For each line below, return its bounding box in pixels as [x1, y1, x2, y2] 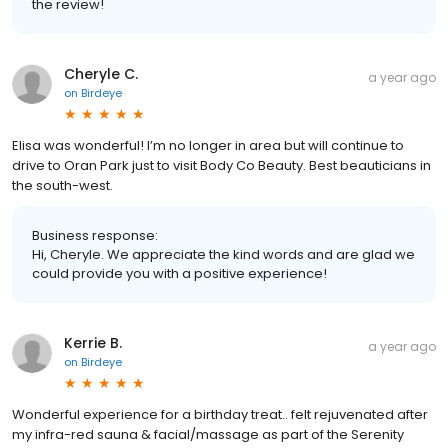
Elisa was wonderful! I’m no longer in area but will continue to [12, 135, 404, 155]
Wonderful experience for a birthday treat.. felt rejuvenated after [12, 404, 428, 424]
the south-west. [12, 175, 113, 195]
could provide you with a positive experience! [32, 263, 327, 283]
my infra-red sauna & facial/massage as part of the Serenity [12, 424, 404, 444]
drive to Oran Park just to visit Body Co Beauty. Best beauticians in [12, 155, 431, 175]
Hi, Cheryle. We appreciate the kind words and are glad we [32, 244, 415, 264]
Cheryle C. [64, 63, 138, 84]
